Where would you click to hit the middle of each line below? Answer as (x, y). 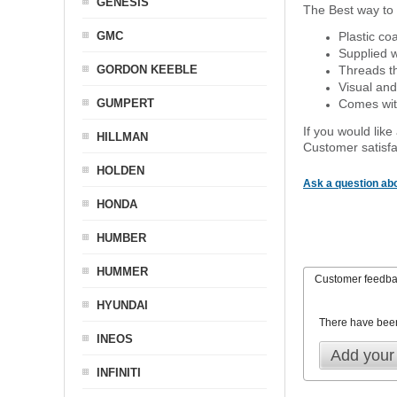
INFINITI (119, 373)
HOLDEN (121, 171)
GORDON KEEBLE (147, 70)
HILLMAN (122, 137)
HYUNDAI (122, 305)
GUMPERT (125, 103)
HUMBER (121, 238)
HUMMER (122, 272)
